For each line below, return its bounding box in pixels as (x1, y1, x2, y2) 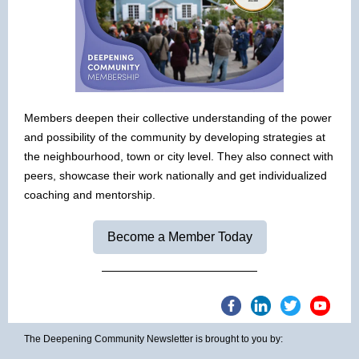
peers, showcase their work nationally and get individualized (24, 169, 327, 182)
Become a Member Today (107, 230, 252, 244)
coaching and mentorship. (24, 188, 155, 201)
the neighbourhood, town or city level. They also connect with (24, 150, 333, 163)
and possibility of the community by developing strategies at (24, 131, 325, 143)
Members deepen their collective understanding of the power (24, 111, 332, 124)
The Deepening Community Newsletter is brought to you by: (24, 333, 283, 345)
